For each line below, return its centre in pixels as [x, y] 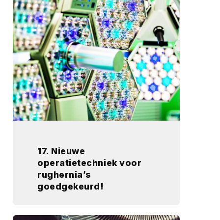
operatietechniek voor [90, 163]
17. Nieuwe [61, 151]
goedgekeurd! [71, 186]
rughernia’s [64, 175]
